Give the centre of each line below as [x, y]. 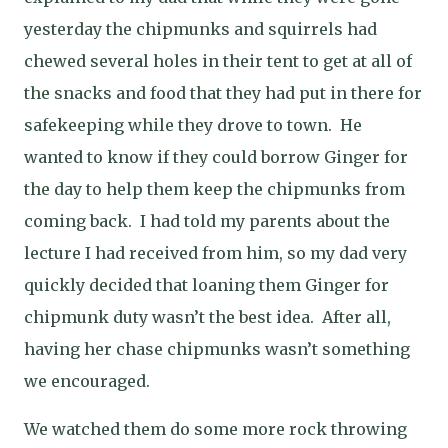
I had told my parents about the [265, 221]
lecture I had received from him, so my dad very [215, 253]
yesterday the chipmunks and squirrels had [200, 29]
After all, [356, 317]
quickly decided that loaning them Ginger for [206, 285]
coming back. [78, 221]
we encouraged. [87, 381]
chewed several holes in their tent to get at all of [218, 61]
